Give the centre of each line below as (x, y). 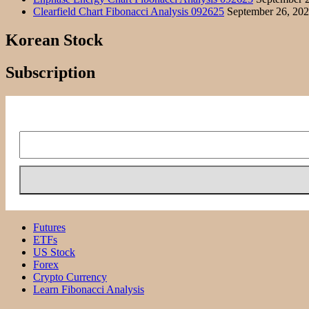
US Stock (54, 252)
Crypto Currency (70, 277)
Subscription (50, 73)
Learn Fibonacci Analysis (89, 290)
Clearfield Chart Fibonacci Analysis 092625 (129, 11)
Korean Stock (54, 40)
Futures (49, 228)
